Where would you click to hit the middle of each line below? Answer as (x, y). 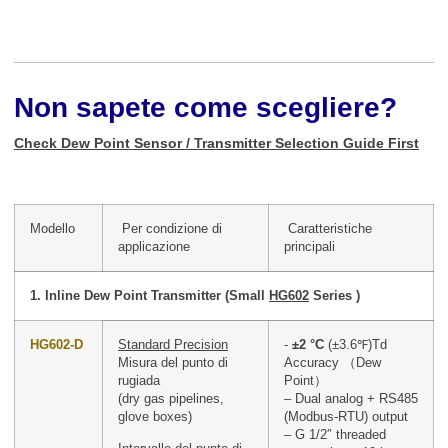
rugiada (157, 380)
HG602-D (56, 344)
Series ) (334, 295)
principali (311, 246)
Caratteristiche (328, 228)
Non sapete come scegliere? (205, 107)
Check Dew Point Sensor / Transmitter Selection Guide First (216, 142)
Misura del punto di (173, 362)
